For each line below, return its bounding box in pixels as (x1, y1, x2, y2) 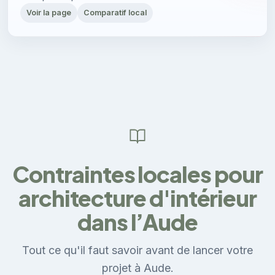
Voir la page (26, 8, 71, 18)
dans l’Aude (77, 208, 198, 236)
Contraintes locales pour (12, 160, 263, 188)
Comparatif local (83, 8, 147, 18)
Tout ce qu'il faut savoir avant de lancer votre (22, 244, 253, 257)
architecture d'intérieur (18, 184, 257, 212)
